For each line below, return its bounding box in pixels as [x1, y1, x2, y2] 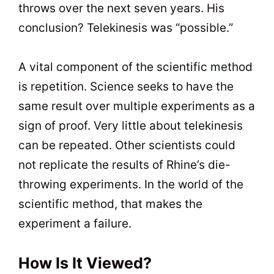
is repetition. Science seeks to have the [18, 80, 234, 94]
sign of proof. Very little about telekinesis [18, 119, 243, 133]
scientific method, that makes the [18, 197, 202, 212]
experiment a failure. [18, 217, 131, 231]
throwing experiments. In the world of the [18, 177, 243, 192]
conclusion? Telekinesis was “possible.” [18, 21, 233, 35]
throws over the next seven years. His [18, 1, 224, 16]
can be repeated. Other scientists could [18, 138, 235, 153]
